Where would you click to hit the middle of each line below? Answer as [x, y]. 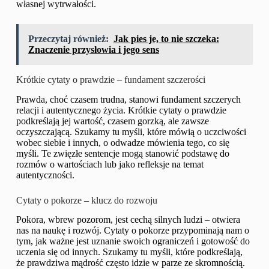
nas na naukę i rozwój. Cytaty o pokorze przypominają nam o [132, 231]
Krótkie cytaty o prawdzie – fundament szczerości [110, 79]
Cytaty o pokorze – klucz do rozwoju [86, 200]
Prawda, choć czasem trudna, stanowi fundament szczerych [128, 99]
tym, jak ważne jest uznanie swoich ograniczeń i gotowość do [133, 241]
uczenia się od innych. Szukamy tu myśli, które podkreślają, [129, 252]
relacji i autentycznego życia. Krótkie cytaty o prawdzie [121, 110]
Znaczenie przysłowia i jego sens [93, 49]
